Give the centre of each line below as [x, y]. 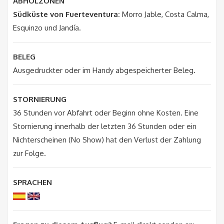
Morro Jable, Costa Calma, [165, 14]
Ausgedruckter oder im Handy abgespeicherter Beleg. [104, 70]
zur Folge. [29, 153]
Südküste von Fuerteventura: [67, 14]
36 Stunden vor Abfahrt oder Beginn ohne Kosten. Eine [106, 112]
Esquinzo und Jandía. [47, 27]
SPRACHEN [32, 182]
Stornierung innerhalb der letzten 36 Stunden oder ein [105, 126]
